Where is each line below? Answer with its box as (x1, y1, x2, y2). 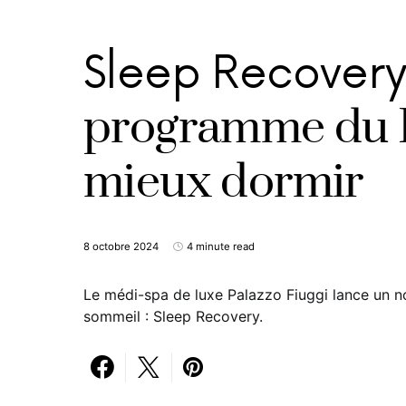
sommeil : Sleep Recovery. (83, 307, 263, 325)
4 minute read (187, 240, 255, 253)
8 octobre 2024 (83, 240, 159, 253)
